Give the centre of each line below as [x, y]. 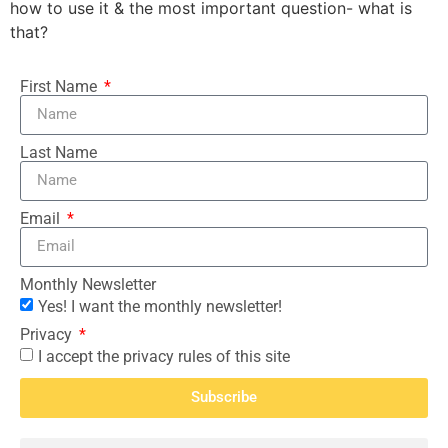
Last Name [58, 152]
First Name [60, 86]
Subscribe [224, 397]
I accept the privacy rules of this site [164, 356]
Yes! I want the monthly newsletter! [160, 306]
